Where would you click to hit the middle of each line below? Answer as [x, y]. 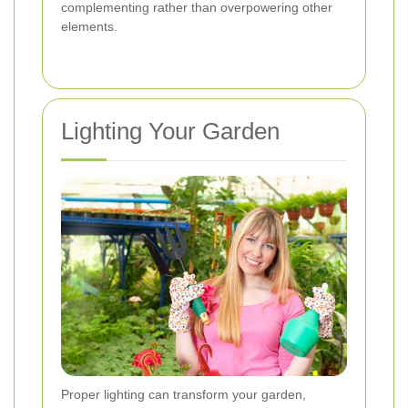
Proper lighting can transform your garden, [184, 394]
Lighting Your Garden [170, 131]
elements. [89, 26]
